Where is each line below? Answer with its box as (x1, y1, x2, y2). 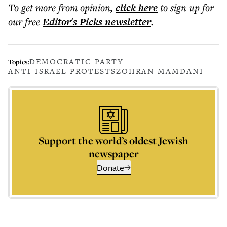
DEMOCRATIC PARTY (29, 56, 124, 67)
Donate (96, 161, 124, 174)
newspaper (88, 146, 139, 160)
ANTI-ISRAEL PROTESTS (8, 66, 116, 77)
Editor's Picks (43, 15, 102, 29)
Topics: (8, 57, 29, 66)
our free (8, 15, 40, 28)
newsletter (102, 15, 151, 29)
